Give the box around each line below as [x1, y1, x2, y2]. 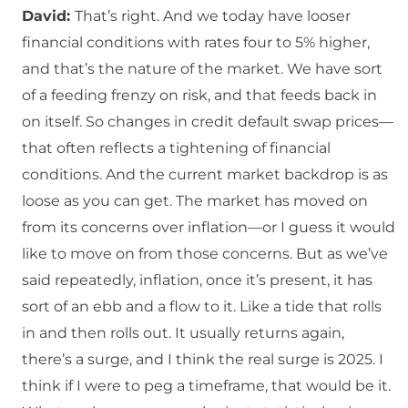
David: [22, 7, 75, 25]
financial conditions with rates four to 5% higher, [22, 34, 370, 52]
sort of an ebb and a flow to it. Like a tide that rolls [22, 298, 382, 316]
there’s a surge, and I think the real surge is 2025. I [22, 351, 383, 369]
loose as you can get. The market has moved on [22, 192, 368, 210]
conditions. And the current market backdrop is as [22, 166, 388, 184]
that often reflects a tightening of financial [22, 139, 331, 158]
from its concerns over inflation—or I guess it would [22, 219, 395, 237]
